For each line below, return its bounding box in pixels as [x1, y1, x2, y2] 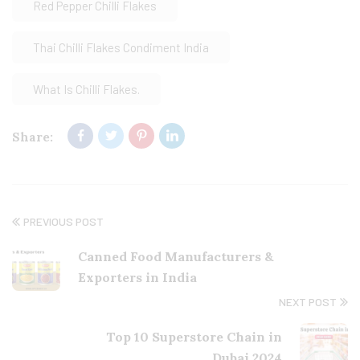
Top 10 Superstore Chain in [106, 329, 282, 346]
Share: [12, 129, 53, 145]
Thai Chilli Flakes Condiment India [33, 40, 209, 55]
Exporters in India [78, 269, 197, 286]
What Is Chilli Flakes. [33, 82, 140, 97]
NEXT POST [279, 295, 337, 309]
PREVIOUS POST [23, 215, 104, 229]
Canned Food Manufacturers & [78, 248, 274, 265]
